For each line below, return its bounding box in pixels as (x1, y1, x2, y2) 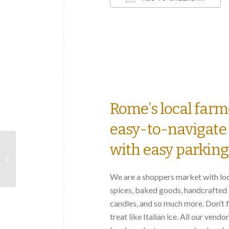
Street (18, 171, 36, 181)
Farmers (18, 182, 42, 192)
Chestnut (18, 161, 44, 170)
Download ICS (127, 13, 178, 24)
